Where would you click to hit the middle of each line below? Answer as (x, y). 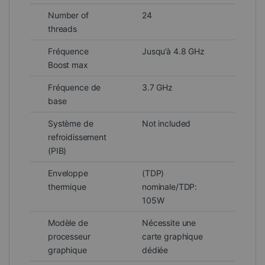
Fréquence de (75, 87)
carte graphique (172, 236)
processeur (69, 236)
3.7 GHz (158, 87)
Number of (68, 15)
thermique (67, 186)
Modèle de (68, 222)
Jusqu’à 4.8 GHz (173, 51)
